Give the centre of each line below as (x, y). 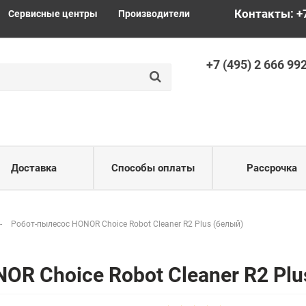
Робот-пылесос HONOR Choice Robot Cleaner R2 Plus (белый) (127, 224)
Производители (154, 14)
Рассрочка (272, 168)
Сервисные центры (53, 14)
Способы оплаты (153, 168)
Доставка (34, 168)
